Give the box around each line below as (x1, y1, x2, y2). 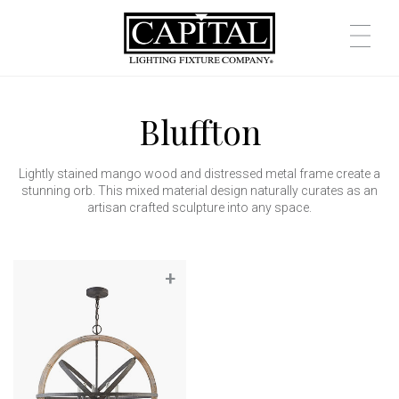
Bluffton (138, 109, 261, 153)
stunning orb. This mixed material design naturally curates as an (21, 183, 378, 198)
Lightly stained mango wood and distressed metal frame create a (19, 166, 380, 181)
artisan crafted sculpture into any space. (87, 199, 312, 215)
